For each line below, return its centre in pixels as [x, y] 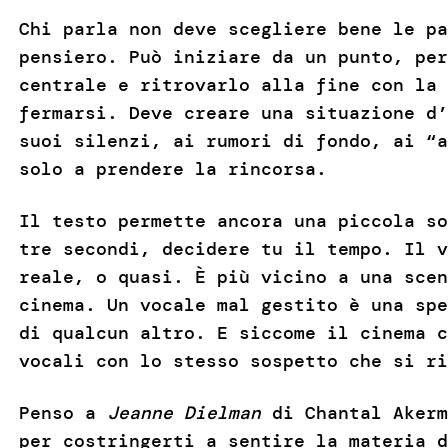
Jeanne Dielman [183, 412]
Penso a [62, 412]
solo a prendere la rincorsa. [172, 168]
